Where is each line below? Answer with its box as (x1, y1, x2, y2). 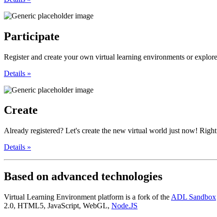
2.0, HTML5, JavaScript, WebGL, (4, 201, 111, 210)
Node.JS (111, 201, 138, 210)
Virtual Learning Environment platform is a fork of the (4, 193, 171, 201)
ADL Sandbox (171, 193, 216, 201)
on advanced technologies (36, 170, 162, 183)
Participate (4, 30, 60, 43)
